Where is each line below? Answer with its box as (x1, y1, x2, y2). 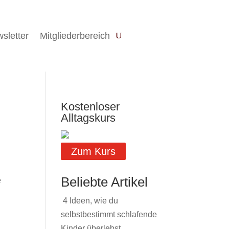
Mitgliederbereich (39, 30, 110, 41)
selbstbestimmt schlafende (61, 210, 157, 219)
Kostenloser (61, 100, 120, 113)
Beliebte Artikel (61, 174, 148, 190)
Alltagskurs (61, 111, 116, 124)
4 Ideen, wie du (63, 196, 119, 205)
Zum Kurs (71, 145, 116, 157)
